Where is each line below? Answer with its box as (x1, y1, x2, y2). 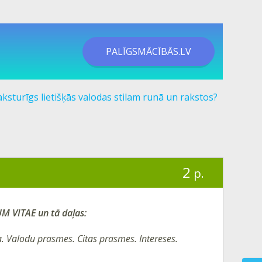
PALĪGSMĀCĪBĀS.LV (106, 45, 191, 58)
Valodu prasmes (6, 232, 73, 245)
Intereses (139, 232, 175, 245)
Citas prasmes (77, 232, 135, 245)
